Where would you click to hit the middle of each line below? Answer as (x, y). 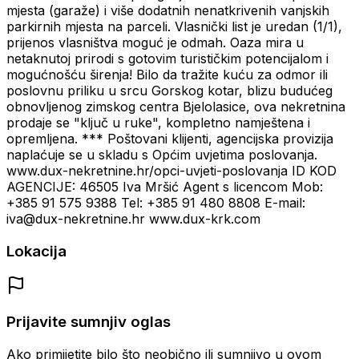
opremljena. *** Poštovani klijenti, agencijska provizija (170, 139)
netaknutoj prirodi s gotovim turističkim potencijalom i (167, 59)
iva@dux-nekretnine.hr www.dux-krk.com (133, 219)
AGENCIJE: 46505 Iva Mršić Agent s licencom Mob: (165, 187)
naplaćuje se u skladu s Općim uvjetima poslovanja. (162, 155)
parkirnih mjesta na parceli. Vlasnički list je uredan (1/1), (174, 27)
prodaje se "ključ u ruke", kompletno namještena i (158, 123)
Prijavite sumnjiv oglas (89, 322)
